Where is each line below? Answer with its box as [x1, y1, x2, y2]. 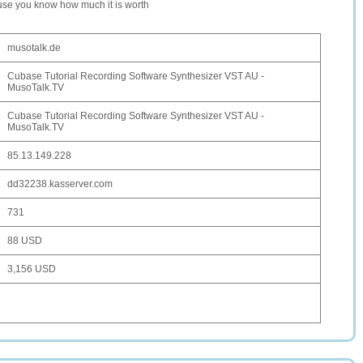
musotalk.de [7, 42, 61, 53]
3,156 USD [7, 263, 56, 275]
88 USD [7, 235, 42, 246]
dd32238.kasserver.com [7, 178, 113, 190]
